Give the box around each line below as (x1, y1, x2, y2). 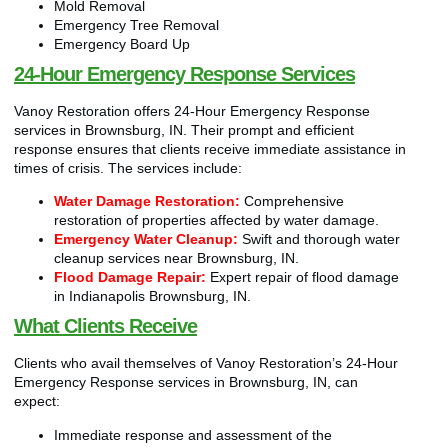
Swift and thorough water (238, 231, 400, 248)
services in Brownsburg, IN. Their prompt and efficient (14, 122, 354, 139)
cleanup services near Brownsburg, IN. (54, 250, 299, 267)
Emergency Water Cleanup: (54, 231, 238, 248)
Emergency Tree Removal (54, 17, 219, 34)
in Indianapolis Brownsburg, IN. (54, 288, 251, 305)
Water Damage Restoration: (54, 193, 240, 210)
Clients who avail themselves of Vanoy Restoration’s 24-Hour (14, 355, 398, 372)
